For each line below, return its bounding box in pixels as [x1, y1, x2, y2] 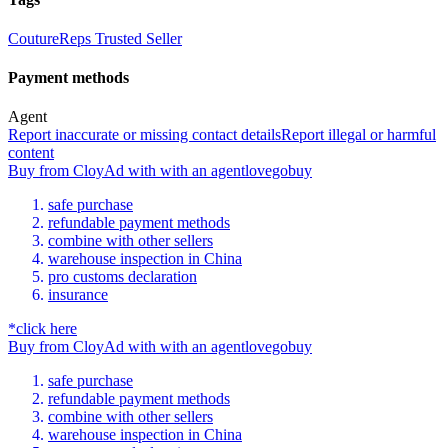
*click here [8, 320, 77, 338]
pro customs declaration [48, 268, 197, 286]
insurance [48, 286, 108, 304]
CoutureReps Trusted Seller [8, 29, 182, 47]
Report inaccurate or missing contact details [8, 126, 281, 144]
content [8, 144, 54, 162]
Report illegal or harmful [281, 126, 436, 144]
